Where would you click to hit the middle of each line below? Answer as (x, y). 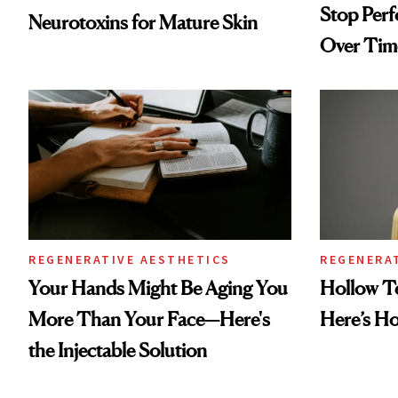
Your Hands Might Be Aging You (158, 287)
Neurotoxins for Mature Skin (143, 22)
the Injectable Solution (118, 350)
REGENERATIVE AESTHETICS (130, 259)
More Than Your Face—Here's (149, 318)
